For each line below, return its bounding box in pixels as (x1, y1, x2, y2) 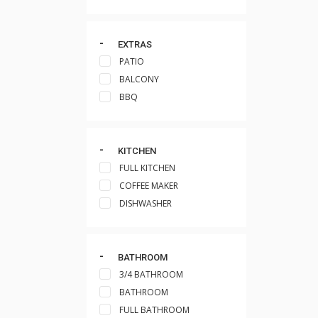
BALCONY (119, 73, 159, 85)
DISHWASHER (119, 197, 172, 209)
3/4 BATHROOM (119, 268, 183, 280)
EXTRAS (117, 39, 152, 50)
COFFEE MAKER (119, 180, 178, 192)
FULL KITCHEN (119, 162, 175, 174)
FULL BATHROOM (119, 304, 190, 316)
